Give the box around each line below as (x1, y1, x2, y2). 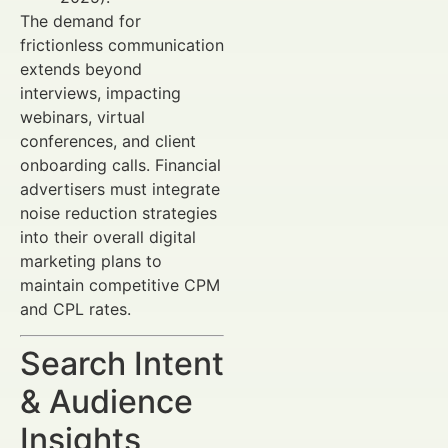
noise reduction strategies (20, 202, 217, 223)
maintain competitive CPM (20, 274, 220, 295)
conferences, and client (20, 130, 196, 151)
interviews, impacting (20, 82, 181, 103)
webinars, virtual (20, 106, 145, 127)
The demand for (20, 10, 141, 31)
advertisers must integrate (20, 178, 220, 199)
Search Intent (20, 343, 224, 383)
